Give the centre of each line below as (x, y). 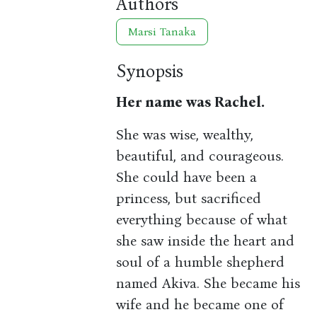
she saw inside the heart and (206, 241)
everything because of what (202, 220)
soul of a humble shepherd (201, 262)
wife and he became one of (200, 305)
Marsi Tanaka (162, 32)
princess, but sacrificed (189, 198)
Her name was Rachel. (191, 102)
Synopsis (150, 71)
